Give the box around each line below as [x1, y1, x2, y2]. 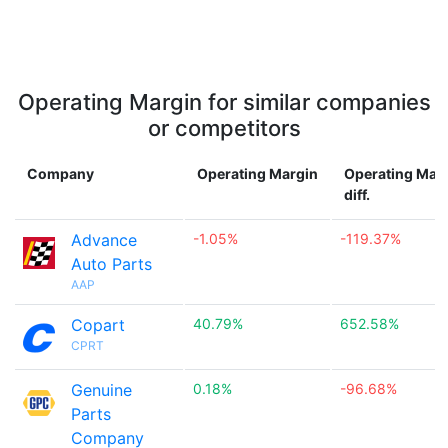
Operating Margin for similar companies [17, 89, 431, 115]
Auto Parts [71, 254, 152, 274]
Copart [71, 315, 125, 335]
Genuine [71, 380, 132, 400]
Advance [71, 230, 137, 250]
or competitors [147, 115, 301, 141]
